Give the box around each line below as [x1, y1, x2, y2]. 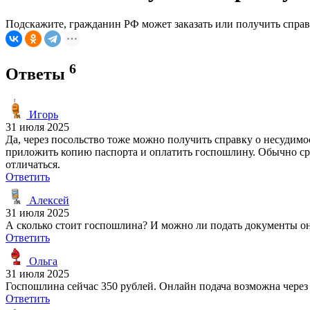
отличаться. [6, 158, 60, 170]
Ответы [6, 64, 69, 83]
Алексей [26, 194, 69, 206]
